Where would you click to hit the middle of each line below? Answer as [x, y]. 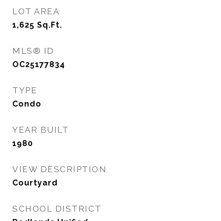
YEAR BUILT [40, 130]
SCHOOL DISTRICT [57, 209]
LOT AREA [36, 11]
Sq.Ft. [50, 25]
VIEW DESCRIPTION [59, 169]
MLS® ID [33, 51]
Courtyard [35, 183]
